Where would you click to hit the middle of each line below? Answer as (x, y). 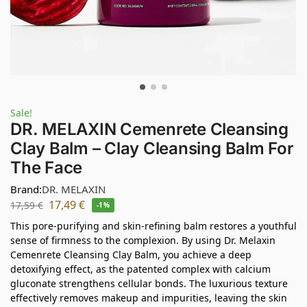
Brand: (26, 189)
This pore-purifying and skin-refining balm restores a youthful (153, 225)
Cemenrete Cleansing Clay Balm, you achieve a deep (131, 254)
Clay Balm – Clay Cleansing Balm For (152, 148)
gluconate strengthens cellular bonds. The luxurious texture (149, 283)
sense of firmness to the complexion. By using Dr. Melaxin (143, 240)
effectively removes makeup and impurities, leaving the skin (149, 297)
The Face (47, 168)
